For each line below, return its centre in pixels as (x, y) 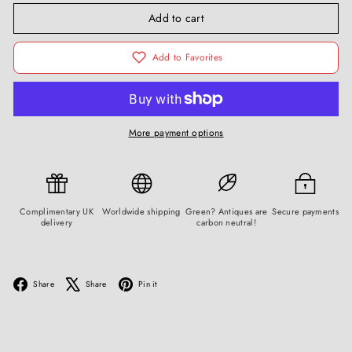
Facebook (86, 282)
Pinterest (186, 282)
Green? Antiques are (226, 211)
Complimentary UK (57, 211)
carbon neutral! (226, 222)
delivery (57, 222)
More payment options (176, 132)
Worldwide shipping (141, 211)
